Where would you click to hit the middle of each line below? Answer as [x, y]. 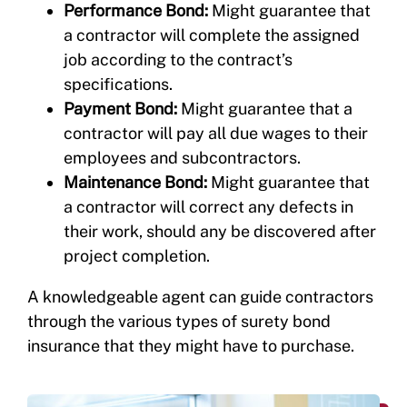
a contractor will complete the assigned [211, 35]
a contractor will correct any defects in [208, 207]
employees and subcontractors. [182, 158]
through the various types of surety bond [179, 322]
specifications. [118, 84]
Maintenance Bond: [137, 183]
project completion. [136, 256]
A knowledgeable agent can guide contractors [200, 297]
